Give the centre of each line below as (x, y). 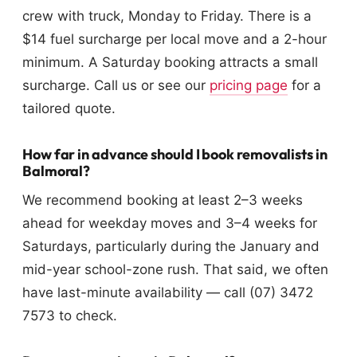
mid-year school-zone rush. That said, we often (175, 270)
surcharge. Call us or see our (116, 86)
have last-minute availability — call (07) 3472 (168, 293)
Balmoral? (57, 171)
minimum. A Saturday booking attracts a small (170, 63)
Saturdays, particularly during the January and (171, 247)
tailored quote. (69, 109)
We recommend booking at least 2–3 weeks (163, 200)
